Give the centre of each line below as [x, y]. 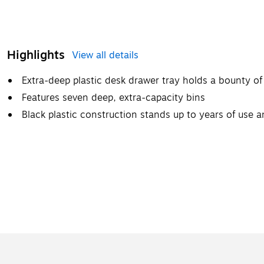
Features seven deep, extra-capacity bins [113, 98]
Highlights [36, 55]
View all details [105, 55]
